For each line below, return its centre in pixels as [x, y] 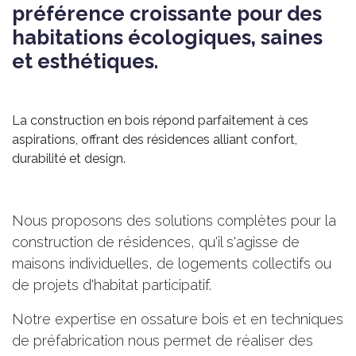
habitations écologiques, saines [167, 37]
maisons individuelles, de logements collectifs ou [172, 263]
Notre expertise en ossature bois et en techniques [178, 319]
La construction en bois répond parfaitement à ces [160, 120]
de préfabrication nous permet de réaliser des [163, 340]
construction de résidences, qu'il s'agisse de [156, 242]
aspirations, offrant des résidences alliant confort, [155, 139]
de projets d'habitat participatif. [114, 284]
